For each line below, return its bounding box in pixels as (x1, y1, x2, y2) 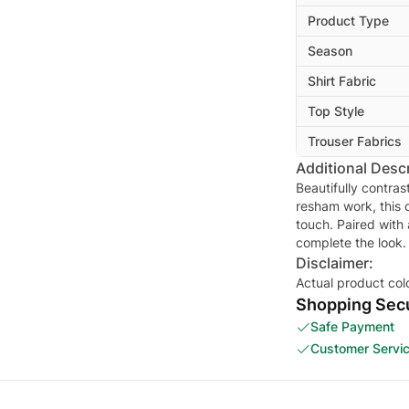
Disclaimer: (296, 254, 373, 272)
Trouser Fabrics (308, 133, 402, 149)
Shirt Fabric (308, 73, 376, 89)
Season (308, 43, 352, 58)
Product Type (308, 13, 389, 28)
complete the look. (296, 235, 406, 250)
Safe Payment (310, 319, 394, 334)
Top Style (308, 103, 364, 119)
